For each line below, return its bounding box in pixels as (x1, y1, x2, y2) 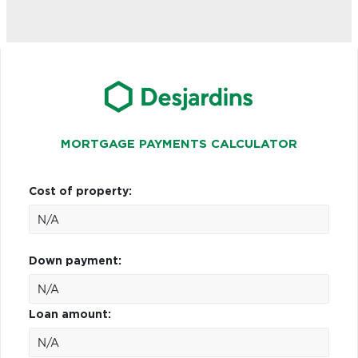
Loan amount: (29, 308, 111, 320)
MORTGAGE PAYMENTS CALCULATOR (61, 137, 297, 150)
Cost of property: (29, 185, 132, 197)
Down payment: (29, 255, 121, 267)
